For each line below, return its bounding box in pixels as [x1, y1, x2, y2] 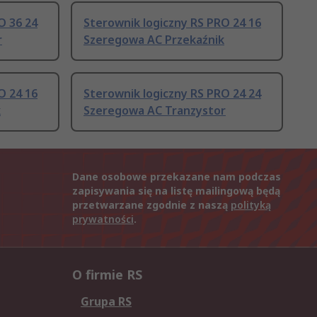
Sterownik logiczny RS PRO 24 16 [83, 15, 261, 31]
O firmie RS [72, 266, 142, 284]
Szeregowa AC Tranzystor [83, 103, 226, 119]
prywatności [72, 212, 134, 226]
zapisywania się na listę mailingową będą [72, 184, 280, 198]
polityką [231, 198, 271, 212]
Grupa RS [81, 294, 132, 310]
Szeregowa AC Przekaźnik [83, 32, 224, 48]
